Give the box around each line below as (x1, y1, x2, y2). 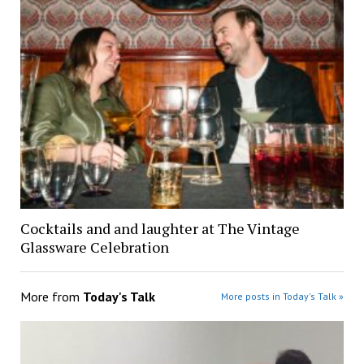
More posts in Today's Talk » (221, 290, 344, 303)
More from (19, 288, 83, 305)
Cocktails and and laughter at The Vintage (19, 219, 300, 239)
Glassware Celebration (19, 237, 169, 258)
